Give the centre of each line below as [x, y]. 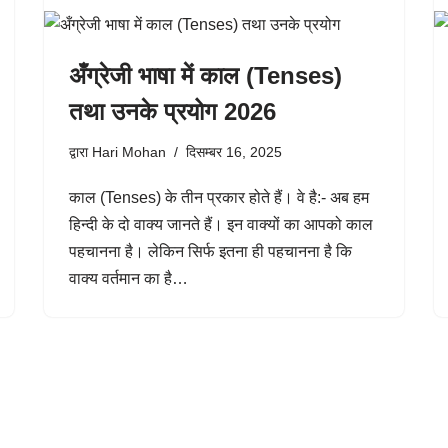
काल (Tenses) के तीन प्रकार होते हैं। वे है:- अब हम [219, 197]
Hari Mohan [129, 152]
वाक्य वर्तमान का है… [130, 278]
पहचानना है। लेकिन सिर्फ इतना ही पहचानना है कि [210, 251]
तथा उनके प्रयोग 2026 [172, 111]
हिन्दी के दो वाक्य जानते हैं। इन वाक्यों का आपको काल [221, 224]
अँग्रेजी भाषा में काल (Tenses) [205, 75]
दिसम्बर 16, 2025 [234, 152]
